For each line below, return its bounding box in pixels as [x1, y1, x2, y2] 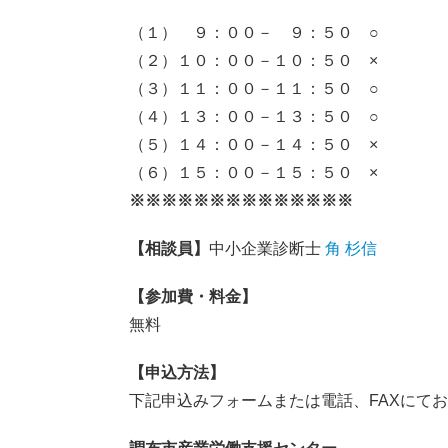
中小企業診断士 [209, 240, 325, 257]
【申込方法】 [129, 364, 225, 381]
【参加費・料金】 [129, 288, 257, 305]
